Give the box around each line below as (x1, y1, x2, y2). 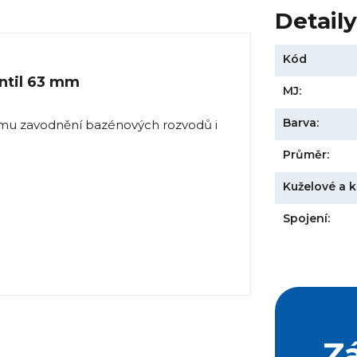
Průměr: (283, 147, 330, 162)
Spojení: (283, 210, 331, 226)
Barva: (283, 115, 320, 130)
